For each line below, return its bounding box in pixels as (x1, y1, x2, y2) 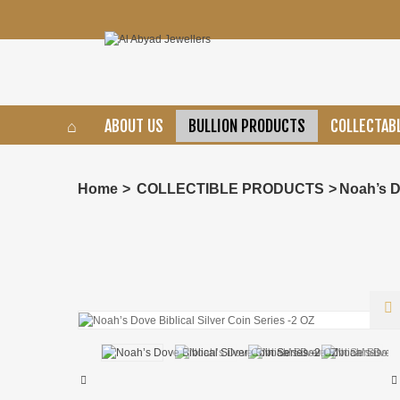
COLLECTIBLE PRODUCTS (137, 181, 324, 196)
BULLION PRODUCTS (188, 116, 305, 136)
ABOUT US (104, 116, 163, 136)
